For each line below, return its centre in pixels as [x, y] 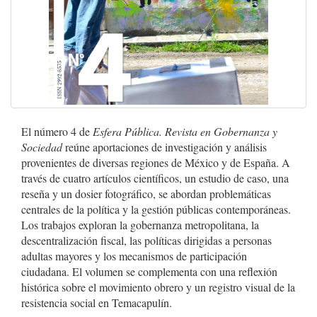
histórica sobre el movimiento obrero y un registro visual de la [158, 287]
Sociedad [42, 147]
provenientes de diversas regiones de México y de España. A [156, 162]
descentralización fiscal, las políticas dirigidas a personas [146, 240]
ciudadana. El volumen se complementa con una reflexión [149, 271]
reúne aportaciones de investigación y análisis [165, 147]
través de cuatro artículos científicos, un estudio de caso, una [155, 178]
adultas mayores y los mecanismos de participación [134, 256]
